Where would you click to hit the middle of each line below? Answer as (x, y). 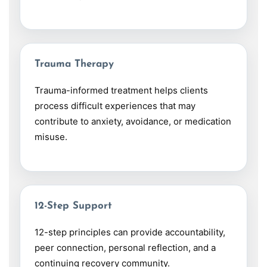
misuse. (51, 137)
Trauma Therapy (74, 64)
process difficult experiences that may (115, 106)
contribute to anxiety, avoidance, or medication (133, 122)
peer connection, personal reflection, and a (125, 248)
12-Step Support (73, 206)
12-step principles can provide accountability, (130, 232)
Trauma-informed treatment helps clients (121, 91)
